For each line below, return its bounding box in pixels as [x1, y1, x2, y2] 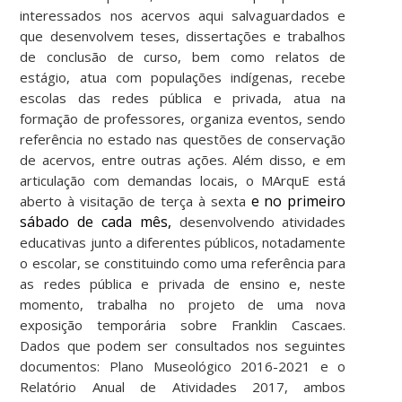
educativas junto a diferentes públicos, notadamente [20, 232, 346, 251]
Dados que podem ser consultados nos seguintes [20, 336, 346, 354]
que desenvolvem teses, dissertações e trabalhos [20, 26, 346, 45]
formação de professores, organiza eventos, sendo [20, 109, 346, 127]
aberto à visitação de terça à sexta [20, 191, 251, 210]
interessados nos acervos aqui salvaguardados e [20, 5, 346, 24]
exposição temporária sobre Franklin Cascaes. [20, 315, 346, 334]
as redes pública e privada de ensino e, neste [20, 274, 346, 293]
